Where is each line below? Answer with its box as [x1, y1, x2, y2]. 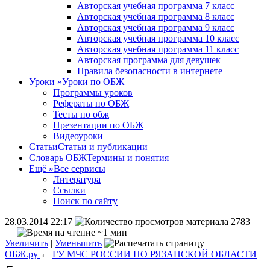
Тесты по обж [53, 109, 109, 119]
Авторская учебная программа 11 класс [77, 44, 239, 54]
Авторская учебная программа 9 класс [77, 22, 234, 33]
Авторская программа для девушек [77, 55, 221, 65]
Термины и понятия [87, 152, 169, 163]
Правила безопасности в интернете [77, 66, 222, 76]
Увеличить [5, 238, 48, 248]
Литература [53, 174, 101, 184]
